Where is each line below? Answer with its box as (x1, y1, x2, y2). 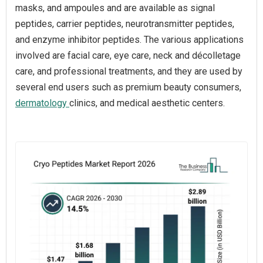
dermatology (15, 97, 69, 109)
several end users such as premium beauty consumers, (15, 82, 241, 93)
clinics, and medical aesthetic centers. (69, 97, 225, 109)
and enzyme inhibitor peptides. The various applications (15, 34, 244, 45)
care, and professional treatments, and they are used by (15, 66, 242, 77)
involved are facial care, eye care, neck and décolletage (15, 50, 241, 61)
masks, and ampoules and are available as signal (15, 2, 215, 14)
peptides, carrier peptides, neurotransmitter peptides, (15, 18, 234, 29)
